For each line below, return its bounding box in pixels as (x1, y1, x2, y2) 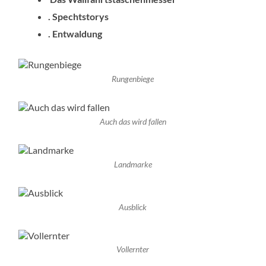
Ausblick (119, 202, 147, 212)
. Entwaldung (48, 28, 103, 40)
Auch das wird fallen (99, 116, 166, 126)
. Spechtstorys (48, 11, 109, 23)
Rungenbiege (112, 74, 154, 84)
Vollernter (116, 245, 150, 255)
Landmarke (113, 159, 152, 169)
